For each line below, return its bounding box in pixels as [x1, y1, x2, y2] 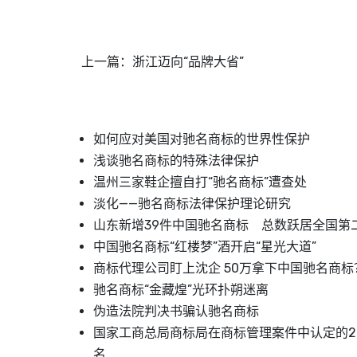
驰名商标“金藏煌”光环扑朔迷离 [93, 282, 269, 298]
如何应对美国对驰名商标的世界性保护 [93, 131, 310, 147]
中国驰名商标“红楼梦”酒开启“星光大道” [93, 239, 316, 255]
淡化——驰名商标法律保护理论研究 [93, 196, 291, 212]
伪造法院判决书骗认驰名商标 [93, 304, 259, 320]
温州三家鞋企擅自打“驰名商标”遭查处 [93, 175, 307, 190]
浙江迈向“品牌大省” [132, 54, 244, 70]
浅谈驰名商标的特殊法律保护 [93, 153, 259, 169]
